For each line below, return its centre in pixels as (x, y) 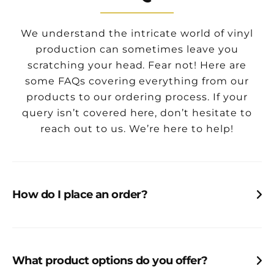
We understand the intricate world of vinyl (137, 34)
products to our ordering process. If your (137, 97)
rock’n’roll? (40, 241)
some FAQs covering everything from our (137, 81)
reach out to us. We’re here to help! (137, 129)
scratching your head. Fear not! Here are (137, 65)
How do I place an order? (80, 195)
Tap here (89, 241)
